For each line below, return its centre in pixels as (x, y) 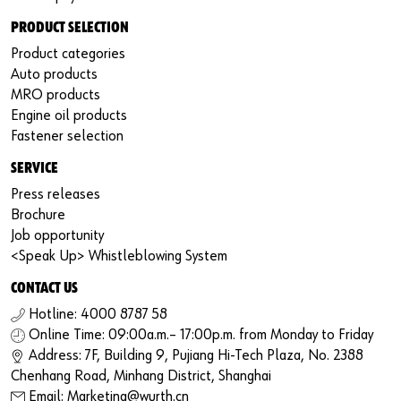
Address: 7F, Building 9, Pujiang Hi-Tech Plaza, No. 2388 (196, 355)
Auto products (54, 74)
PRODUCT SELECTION (70, 28)
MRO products (55, 95)
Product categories (68, 54)
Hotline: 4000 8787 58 (98, 314)
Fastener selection (67, 136)
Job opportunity (57, 235)
